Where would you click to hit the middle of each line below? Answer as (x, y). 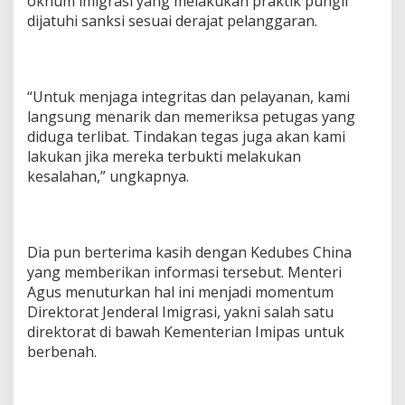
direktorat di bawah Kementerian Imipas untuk (186, 332)
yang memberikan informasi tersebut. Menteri (184, 273)
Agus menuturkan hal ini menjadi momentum (180, 292)
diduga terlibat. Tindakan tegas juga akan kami (186, 137)
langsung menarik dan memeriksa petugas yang (191, 117)
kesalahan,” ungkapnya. (108, 177)
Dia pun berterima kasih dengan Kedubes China (189, 253)
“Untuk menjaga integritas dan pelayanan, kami (188, 97)
